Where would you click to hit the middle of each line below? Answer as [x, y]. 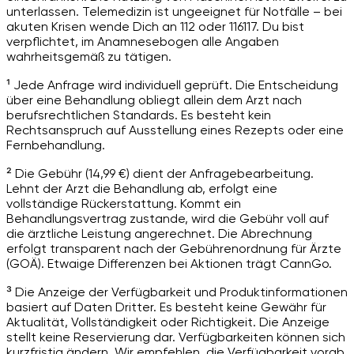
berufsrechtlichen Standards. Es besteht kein [139, 115]
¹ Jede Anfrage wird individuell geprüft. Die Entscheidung [172, 85]
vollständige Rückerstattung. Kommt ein [124, 204]
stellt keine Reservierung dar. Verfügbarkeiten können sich [176, 337]
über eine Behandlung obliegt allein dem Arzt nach [154, 100]
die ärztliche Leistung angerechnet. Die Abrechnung [159, 234]
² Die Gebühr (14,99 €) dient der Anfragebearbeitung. [160, 174]
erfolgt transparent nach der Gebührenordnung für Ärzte [174, 249]
